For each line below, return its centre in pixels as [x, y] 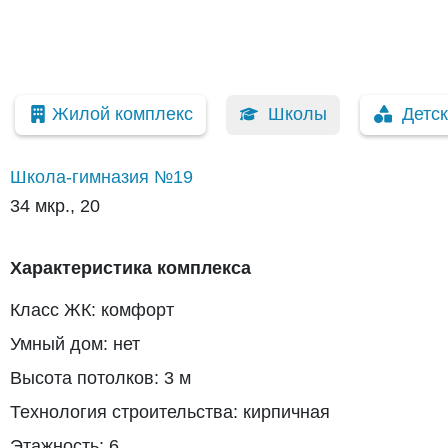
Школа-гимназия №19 [101, 177]
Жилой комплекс [122, 114]
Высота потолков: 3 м [100, 378]
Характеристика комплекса [130, 268]
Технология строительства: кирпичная [170, 412]
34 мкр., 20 [55, 206]
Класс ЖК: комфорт [92, 310]
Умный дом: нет [75, 344]
